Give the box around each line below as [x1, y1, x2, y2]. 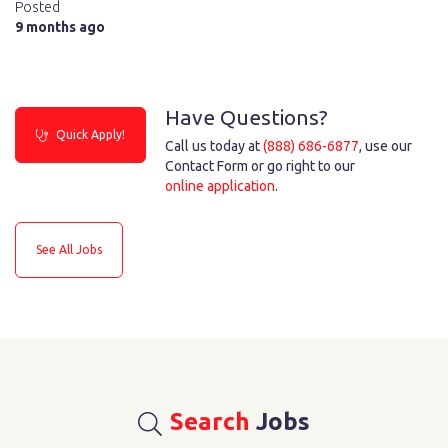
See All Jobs [36, 243, 102, 256]
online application [165, 178, 275, 194]
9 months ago [15, 19, 105, 35]
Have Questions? [165, 105, 328, 129]
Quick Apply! [53, 128, 125, 141]
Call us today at [165, 138, 263, 154]
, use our [359, 138, 412, 154]
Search [170, 408, 250, 435]
